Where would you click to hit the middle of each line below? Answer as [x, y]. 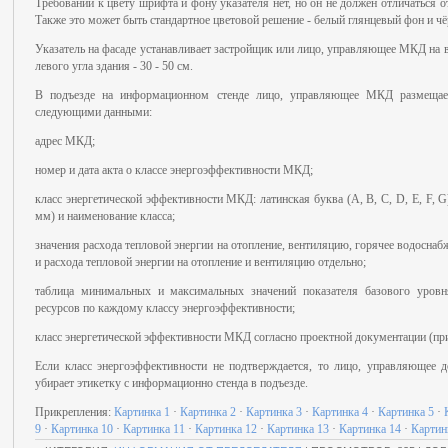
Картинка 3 [274, 412]
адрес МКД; [65, 141]
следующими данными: [93, 112]
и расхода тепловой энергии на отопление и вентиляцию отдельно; [200, 262]
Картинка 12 [226, 429]
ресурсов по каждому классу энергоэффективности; [165, 308]
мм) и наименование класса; [105, 216]
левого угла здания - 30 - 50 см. [114, 66]
